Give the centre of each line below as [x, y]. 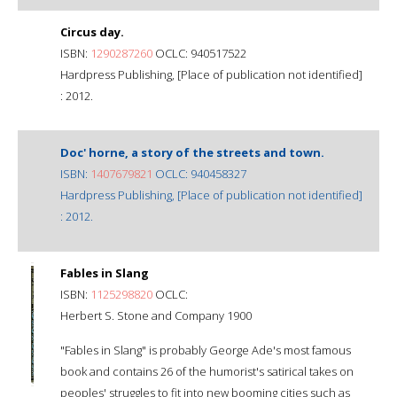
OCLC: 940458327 [199, 173]
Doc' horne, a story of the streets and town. [192, 152]
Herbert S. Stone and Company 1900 [156, 315]
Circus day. [92, 31]
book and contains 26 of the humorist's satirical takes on [207, 371]
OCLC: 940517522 [199, 53]
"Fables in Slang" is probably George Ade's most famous [206, 350]
